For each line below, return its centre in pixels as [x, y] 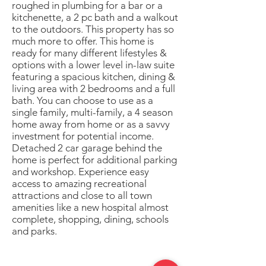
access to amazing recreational [79, 183]
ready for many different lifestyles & [89, 53]
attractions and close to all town [82, 195]
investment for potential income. [83, 136]
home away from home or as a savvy [91, 124]
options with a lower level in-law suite [93, 65]
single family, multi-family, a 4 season [92, 112]
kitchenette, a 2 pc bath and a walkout [95, 17]
